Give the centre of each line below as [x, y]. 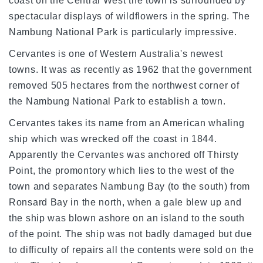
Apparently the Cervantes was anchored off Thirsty [124, 155]
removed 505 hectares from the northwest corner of [124, 85]
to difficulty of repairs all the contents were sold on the [131, 250]
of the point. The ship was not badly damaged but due [131, 234]
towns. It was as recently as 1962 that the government [131, 70]
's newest [201, 54]
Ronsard [28, 202]
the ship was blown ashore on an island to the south [127, 218]
